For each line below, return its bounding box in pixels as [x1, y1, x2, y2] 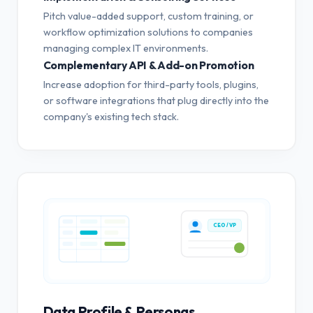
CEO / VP [212, 224, 236, 231]
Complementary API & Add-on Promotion [43, 57, 254, 72]
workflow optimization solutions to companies [43, 25, 253, 38]
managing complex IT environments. [43, 41, 208, 54]
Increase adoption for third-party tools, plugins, [43, 78, 259, 91]
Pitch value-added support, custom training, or [43, 9, 254, 22]
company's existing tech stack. [43, 110, 179, 123]
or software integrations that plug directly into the [43, 94, 269, 107]
